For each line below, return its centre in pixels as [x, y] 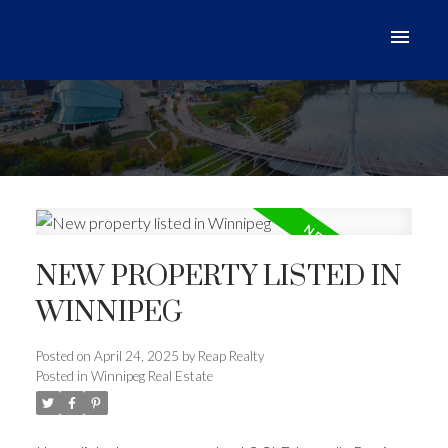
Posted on [64, 356]
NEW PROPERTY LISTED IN [218, 277]
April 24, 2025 [136, 356]
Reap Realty [230, 356]
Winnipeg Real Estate [151, 376]
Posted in [61, 376]
